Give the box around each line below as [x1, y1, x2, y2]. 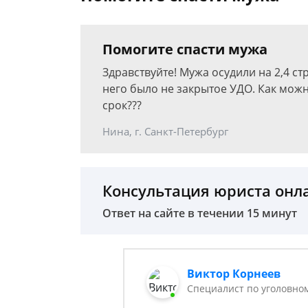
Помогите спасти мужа [102, 40, 267, 58]
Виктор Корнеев [187, 266, 281, 281]
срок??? [102, 98, 142, 113]
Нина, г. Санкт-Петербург [102, 124, 228, 138]
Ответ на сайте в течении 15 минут [102, 206, 297, 221]
